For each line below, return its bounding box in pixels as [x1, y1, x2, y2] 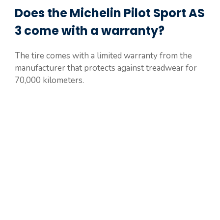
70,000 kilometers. [15, 74, 84, 86]
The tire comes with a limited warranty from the [15, 50, 192, 61]
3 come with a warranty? [15, 22, 165, 39]
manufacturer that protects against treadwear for [15, 62, 197, 74]
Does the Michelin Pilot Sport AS [15, 4, 205, 21]
